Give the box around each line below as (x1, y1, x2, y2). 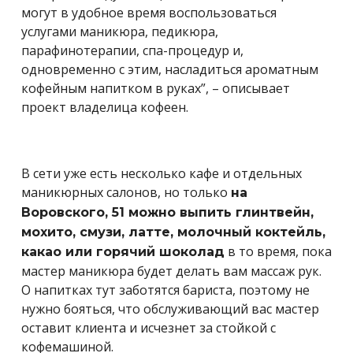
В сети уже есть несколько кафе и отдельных (21, 164, 302, 182)
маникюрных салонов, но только (21, 183, 231, 201)
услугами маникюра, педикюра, (21, 22, 218, 40)
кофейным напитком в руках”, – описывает (21, 79, 290, 97)
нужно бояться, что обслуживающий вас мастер (21, 299, 319, 318)
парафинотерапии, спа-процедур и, (21, 41, 243, 59)
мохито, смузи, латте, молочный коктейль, (21, 224, 325, 240)
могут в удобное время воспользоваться (21, 3, 277, 21)
